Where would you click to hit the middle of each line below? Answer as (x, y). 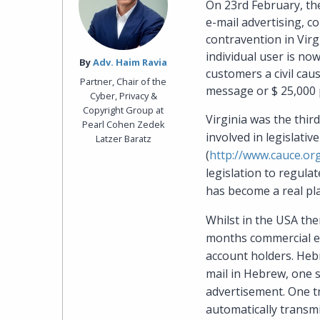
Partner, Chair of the (124, 81)
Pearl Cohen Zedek (123, 124)
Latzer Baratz (123, 138)
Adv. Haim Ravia (130, 62)
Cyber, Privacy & (123, 95)
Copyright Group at (124, 110)
